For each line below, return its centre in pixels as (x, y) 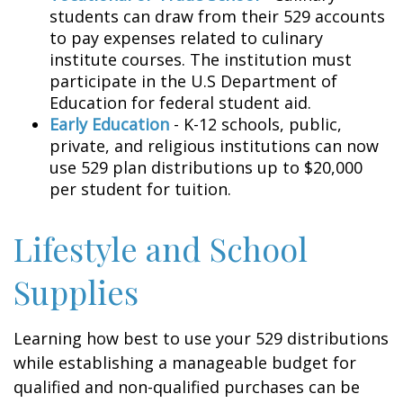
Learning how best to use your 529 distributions (201, 338)
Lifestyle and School (161, 248)
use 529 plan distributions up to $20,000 (206, 167)
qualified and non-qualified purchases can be (187, 387)
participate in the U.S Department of (193, 81)
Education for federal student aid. (180, 103)
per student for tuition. (140, 189)
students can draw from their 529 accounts (217, 16)
